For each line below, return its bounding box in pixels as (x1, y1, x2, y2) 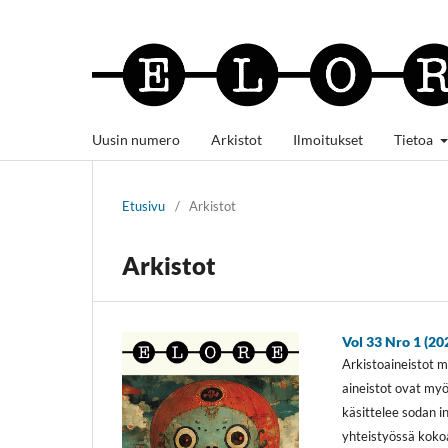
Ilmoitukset (293, 130, 363, 148)
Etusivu (122, 197, 165, 214)
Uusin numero (92, 130, 180, 148)
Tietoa (394, 130, 436, 148)
